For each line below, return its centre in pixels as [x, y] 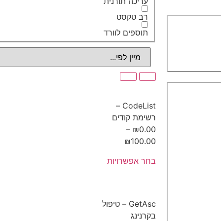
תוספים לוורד [126, 32]
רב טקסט [132, 17]
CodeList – [119, 105]
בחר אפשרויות [131, 161]
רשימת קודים [134, 117]
